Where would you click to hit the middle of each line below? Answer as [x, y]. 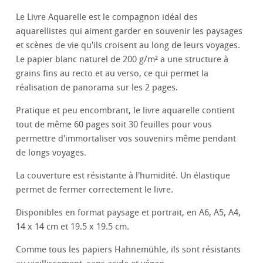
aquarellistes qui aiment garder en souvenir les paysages [129, 31]
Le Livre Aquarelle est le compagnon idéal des [107, 17]
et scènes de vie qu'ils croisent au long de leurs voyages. [128, 45]
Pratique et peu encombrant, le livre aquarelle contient [126, 111]
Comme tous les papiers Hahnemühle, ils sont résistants [129, 250]
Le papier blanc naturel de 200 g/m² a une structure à [122, 60]
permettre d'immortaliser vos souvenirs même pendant [126, 139]
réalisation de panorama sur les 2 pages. [97, 88]
